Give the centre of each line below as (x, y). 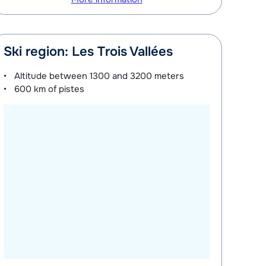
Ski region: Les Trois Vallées (88, 51)
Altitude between (52, 76)
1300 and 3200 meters (137, 76)
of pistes (65, 89)
